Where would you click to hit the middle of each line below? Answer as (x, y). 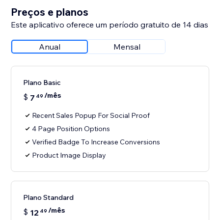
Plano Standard (49, 198)
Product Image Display (69, 155)
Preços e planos (50, 12)
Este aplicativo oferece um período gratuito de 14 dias (110, 25)
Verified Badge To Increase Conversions (96, 142)
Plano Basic (42, 83)
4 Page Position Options (71, 129)
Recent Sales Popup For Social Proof (91, 116)
